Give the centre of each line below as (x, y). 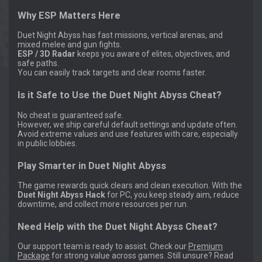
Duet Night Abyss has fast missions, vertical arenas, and (120, 35)
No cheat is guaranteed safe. (70, 115)
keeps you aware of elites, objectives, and (153, 54)
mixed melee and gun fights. (70, 45)
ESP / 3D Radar (46, 54)
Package (34, 256)
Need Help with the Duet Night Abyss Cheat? (118, 226)
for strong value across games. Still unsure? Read (142, 256)
